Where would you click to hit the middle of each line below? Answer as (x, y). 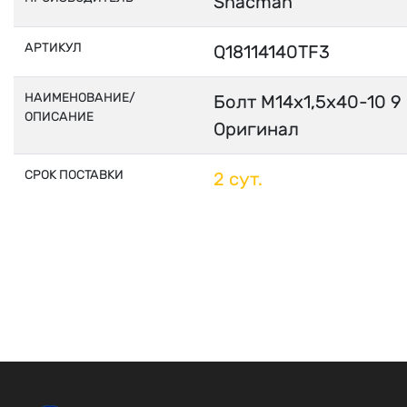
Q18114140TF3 (272, 52)
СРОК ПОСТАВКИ (74, 175)
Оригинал (256, 129)
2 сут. (238, 179)
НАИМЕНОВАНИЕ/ (80, 98)
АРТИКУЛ (53, 48)
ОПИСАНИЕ (59, 117)
